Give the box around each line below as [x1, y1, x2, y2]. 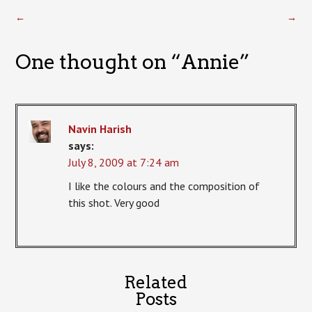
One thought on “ [15, 49, 182, 74]
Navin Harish [68, 121, 132, 136]
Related [124, 272, 188, 293]
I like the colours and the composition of [68, 178, 260, 193]
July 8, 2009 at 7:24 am [68, 155, 180, 169]
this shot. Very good [68, 195, 160, 210]
